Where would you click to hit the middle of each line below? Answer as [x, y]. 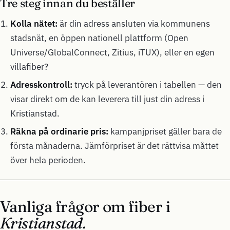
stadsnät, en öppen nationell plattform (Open [99, 38]
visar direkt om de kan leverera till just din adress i [107, 99]
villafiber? [29, 67]
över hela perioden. [48, 160]
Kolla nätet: [34, 24]
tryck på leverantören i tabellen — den [147, 85]
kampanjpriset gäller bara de [165, 131]
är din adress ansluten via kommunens [134, 24]
